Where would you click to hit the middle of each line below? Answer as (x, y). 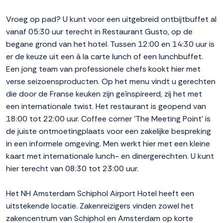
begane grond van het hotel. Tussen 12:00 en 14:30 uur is (110, 44)
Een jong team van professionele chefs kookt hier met (103, 69)
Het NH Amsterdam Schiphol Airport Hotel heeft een (100, 194)
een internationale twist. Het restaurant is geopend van (106, 107)
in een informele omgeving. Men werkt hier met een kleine (108, 144)
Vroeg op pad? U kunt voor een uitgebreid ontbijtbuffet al (111, 19)
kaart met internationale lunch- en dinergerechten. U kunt (110, 156)
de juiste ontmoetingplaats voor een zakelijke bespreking (109, 131)
